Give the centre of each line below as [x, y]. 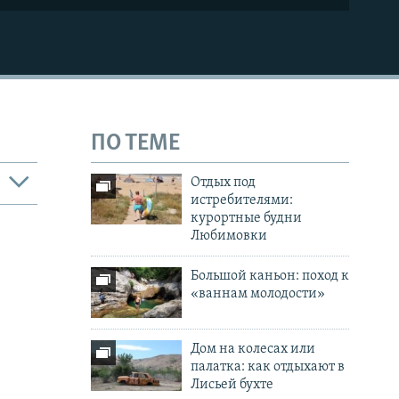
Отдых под [223, 183]
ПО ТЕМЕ [135, 143]
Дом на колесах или [252, 350]
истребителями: [241, 201]
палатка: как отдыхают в [267, 367]
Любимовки [228, 236]
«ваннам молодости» [257, 294]
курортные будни [246, 219]
